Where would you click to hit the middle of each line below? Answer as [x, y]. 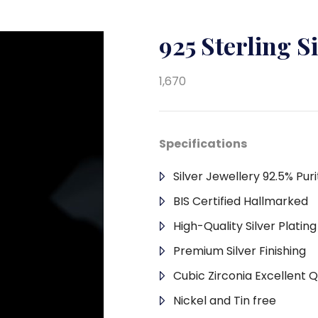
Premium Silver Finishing [240, 251]
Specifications [203, 144]
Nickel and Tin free [225, 301]
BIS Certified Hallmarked [241, 201]
